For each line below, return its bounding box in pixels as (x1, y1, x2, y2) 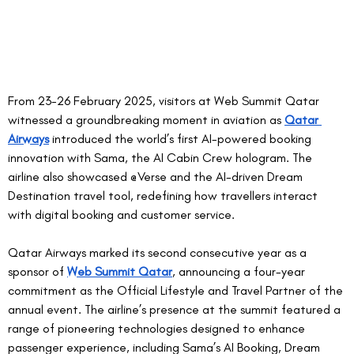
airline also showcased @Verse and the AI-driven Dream (8, 169, 306, 185)
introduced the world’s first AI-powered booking (49, 131, 314, 147)
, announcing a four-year (172, 264, 308, 280)
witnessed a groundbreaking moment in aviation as (8, 112, 284, 128)
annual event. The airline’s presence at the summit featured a (8, 302, 344, 318)
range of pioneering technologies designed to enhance (8, 321, 308, 337)
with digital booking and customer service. (8, 207, 241, 223)
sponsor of (8, 264, 67, 280)
